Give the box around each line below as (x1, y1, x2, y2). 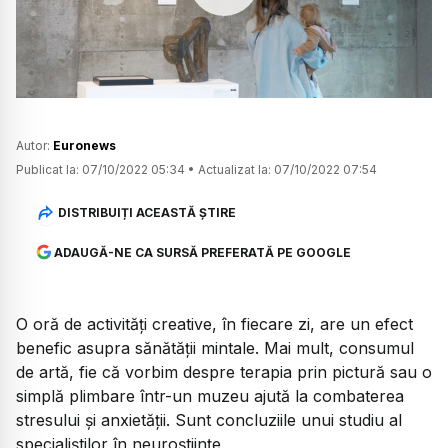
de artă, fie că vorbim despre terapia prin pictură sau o (16, 361, 432, 382)
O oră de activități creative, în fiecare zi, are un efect (16, 313, 413, 334)
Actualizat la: (198, 161, 271, 177)
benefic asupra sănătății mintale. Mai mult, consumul (16, 337, 414, 358)
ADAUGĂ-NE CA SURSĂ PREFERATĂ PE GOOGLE (53, 244, 351, 260)
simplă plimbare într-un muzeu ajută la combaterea (16, 385, 404, 406)
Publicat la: (16, 161, 79, 177)
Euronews (53, 137, 116, 153)
